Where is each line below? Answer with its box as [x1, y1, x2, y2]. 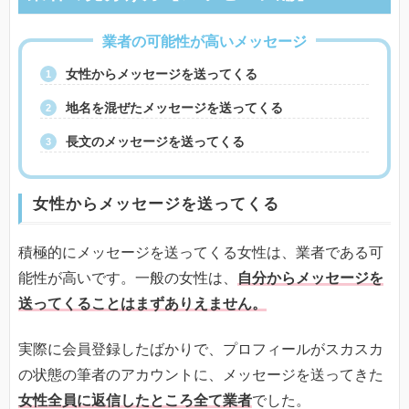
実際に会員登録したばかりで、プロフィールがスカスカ [18, 341, 383, 358]
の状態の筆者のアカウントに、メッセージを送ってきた [18, 367, 383, 383]
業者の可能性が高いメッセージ [102, 34, 307, 50]
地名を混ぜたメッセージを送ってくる [66, 100, 283, 115]
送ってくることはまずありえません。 [18, 295, 267, 311]
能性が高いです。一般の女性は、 [18, 269, 237, 286]
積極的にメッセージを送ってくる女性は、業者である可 [18, 244, 383, 260]
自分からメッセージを [237, 269, 383, 286]
